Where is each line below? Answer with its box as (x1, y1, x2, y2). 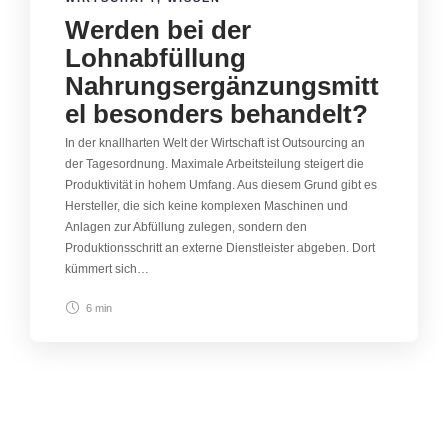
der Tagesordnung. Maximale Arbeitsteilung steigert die (65, 156, 364, 171)
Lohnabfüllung (65, 42, 246, 73)
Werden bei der (65, 14, 251, 45)
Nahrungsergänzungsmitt (65, 70, 379, 101)
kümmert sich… (65, 261, 149, 276)
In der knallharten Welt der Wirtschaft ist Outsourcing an (65, 135, 365, 150)
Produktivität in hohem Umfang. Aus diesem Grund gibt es (65, 177, 377, 192)
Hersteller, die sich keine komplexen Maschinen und (65, 198, 348, 213)
